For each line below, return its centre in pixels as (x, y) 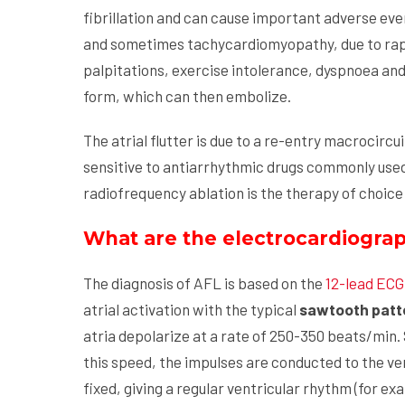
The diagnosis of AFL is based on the (204, 283)
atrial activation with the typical (191, 310)
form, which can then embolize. (187, 96)
